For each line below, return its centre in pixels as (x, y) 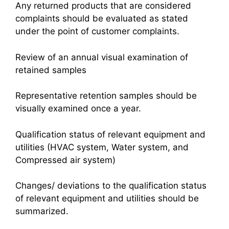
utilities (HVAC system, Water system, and (102, 147)
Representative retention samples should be (106, 96)
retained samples (51, 70)
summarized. (42, 211)
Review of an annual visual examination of (102, 57)
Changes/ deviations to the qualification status (111, 186)
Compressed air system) (65, 160)
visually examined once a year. (78, 108)
